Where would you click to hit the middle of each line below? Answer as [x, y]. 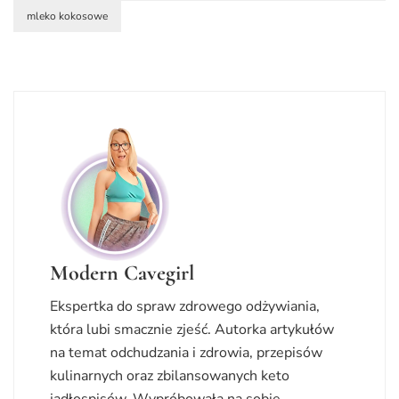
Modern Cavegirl [122, 273]
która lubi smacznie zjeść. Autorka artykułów [192, 329]
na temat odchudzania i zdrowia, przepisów [186, 352]
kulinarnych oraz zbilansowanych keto [170, 375]
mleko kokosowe [67, 16]
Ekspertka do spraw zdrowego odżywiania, [185, 306]
